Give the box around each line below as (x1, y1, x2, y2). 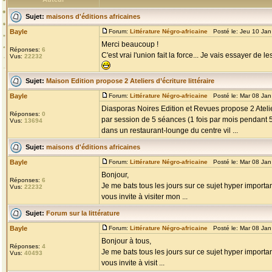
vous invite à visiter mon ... (101, 192, 188, 201)
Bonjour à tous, (101, 237, 151, 245)
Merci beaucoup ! (101, 40, 158, 49)
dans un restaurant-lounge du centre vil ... (101, 126, 238, 135)
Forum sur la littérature (46, 209, 120, 217)
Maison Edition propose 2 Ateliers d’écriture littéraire (46, 76, 214, 84)
